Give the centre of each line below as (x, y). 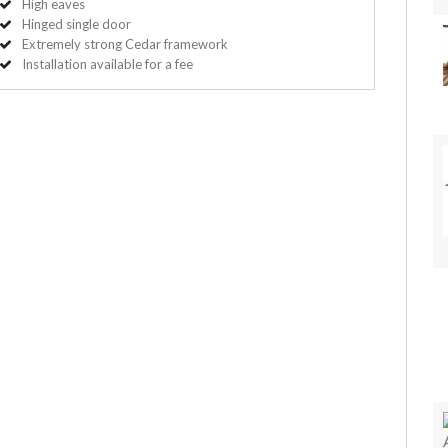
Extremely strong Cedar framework (125, 43)
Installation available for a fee (108, 63)
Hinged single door (77, 23)
